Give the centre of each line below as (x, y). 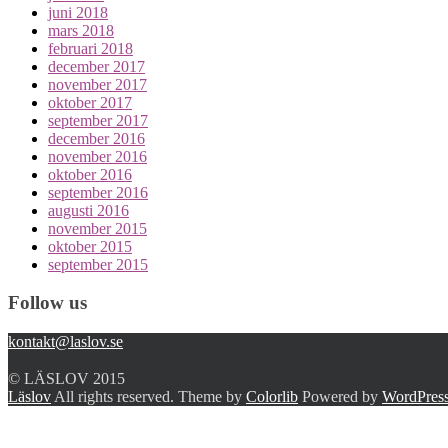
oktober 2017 (90, 102)
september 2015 (98, 264)
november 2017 (97, 84)
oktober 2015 (90, 246)
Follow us (47, 303)
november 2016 (97, 156)
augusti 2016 (88, 210)
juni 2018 (78, 12)
